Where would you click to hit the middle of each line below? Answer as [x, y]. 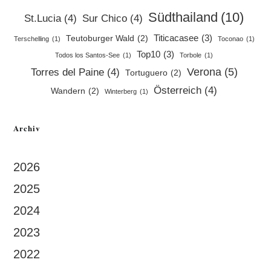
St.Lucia [43, 19]
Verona [204, 72]
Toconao [230, 39]
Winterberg [121, 92]
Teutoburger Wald [100, 39]
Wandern [68, 91]
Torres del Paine [67, 73]
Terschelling [31, 39]
